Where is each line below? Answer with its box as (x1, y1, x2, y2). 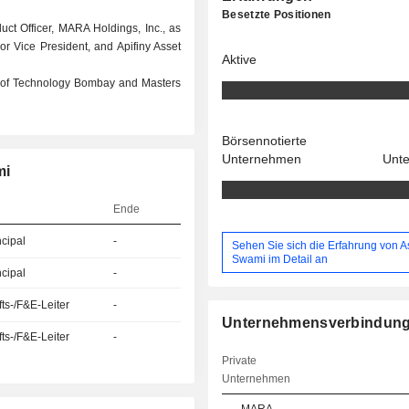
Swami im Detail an (232, 252, 329, 266)
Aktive (222, 52, 257, 67)
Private (222, 354, 257, 368)
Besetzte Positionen (222, 8, 331, 21)
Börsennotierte (222, 133, 308, 148)
